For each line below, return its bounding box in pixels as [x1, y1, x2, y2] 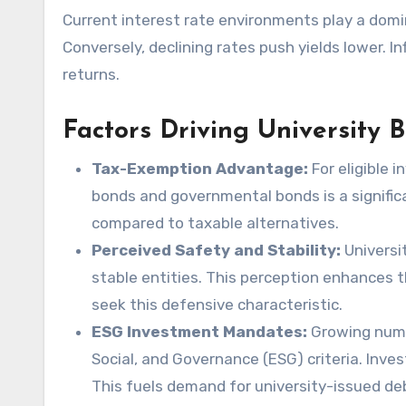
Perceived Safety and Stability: [92, 241, 341, 259]
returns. [63, 65, 120, 83]
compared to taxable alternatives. [92, 214, 339, 232]
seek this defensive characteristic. [92, 295, 343, 314]
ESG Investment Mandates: [92, 323, 307, 341]
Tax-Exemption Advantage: [92, 159, 308, 178]
